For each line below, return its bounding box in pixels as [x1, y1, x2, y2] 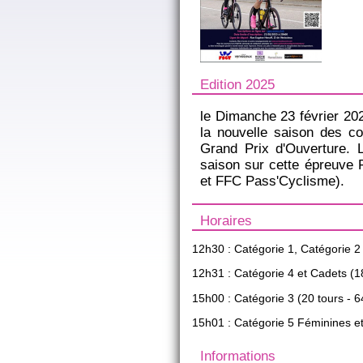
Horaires [200, 212, 252, 228]
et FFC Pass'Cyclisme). [200, 173, 344, 189]
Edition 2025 [200, 76, 275, 92]
